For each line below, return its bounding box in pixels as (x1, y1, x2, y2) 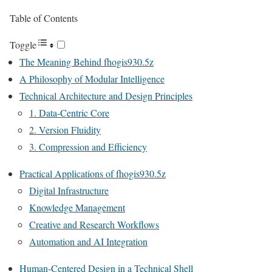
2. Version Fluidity (29, 123, 101, 136)
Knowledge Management (29, 201, 125, 214)
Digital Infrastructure (29, 184, 109, 197)
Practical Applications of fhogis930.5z (19, 167, 166, 180)
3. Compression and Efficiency (29, 140, 147, 153)
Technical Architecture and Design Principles (19, 89, 192, 102)
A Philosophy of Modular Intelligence (19, 72, 165, 85)
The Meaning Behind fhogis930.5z (19, 55, 154, 68)
